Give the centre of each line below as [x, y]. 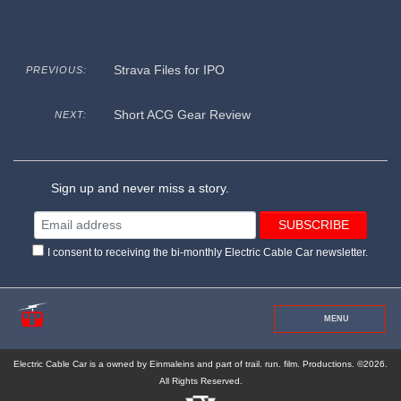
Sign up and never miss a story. [139, 188]
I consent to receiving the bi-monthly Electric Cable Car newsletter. [207, 252]
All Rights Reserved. [200, 381]
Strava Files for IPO [169, 70]
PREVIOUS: [56, 70]
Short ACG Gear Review [182, 115]
